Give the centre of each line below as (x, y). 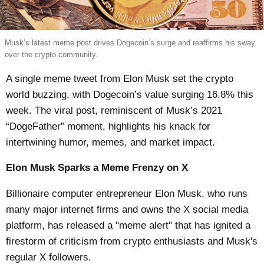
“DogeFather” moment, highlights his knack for (108, 126)
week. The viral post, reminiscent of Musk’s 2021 (114, 110)
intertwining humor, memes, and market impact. (111, 142)
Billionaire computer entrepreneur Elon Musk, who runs (127, 194)
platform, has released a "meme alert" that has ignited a (128, 226)
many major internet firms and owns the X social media (127, 210)
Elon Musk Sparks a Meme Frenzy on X (97, 168)
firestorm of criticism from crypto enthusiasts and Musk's (132, 242)
